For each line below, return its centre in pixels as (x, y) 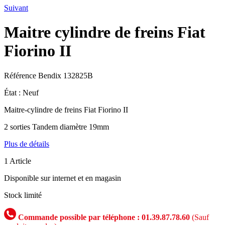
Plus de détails (27, 144)
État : (13, 92)
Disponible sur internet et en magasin (63, 178)
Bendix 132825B (66, 75)
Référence (21, 75)
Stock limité (23, 195)
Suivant (16, 8)
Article (20, 161)
